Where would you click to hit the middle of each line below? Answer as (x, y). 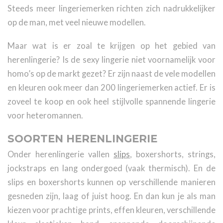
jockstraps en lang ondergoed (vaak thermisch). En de (111, 168)
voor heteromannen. (45, 116)
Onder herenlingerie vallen (60, 155)
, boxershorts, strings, (173, 155)
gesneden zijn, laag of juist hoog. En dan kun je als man (111, 196)
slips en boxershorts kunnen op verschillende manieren (111, 182)
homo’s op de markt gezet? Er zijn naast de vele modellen (111, 74)
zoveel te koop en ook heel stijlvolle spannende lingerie (111, 102)
